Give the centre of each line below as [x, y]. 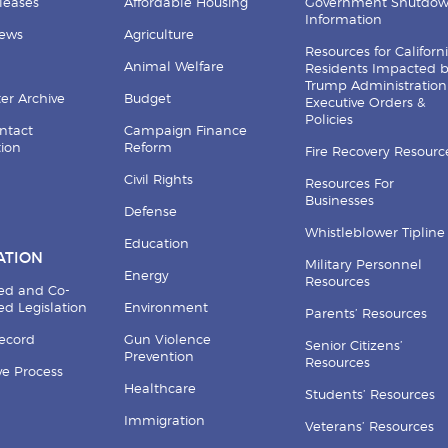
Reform [148, 148]
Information [343, 20]
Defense [151, 212]
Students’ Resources [369, 395]
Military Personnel [363, 265]
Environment [166, 308]
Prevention [159, 357]
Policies [328, 120]
